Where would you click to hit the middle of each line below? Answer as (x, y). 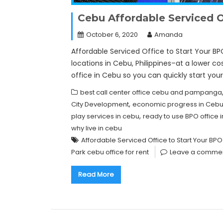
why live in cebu (97, 128)
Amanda (168, 35)
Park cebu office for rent (110, 152)
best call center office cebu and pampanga (151, 93)
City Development (100, 105)
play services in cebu (105, 116)
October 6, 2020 (112, 35)
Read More (96, 175)
